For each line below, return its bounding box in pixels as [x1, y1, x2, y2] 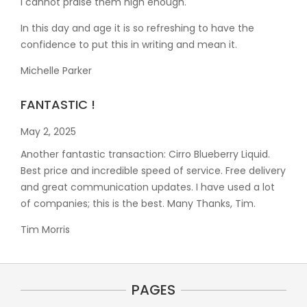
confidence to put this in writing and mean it [21, 37, 235, 51]
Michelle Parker [21, 63, 92, 77]
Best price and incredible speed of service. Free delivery [21, 163, 286, 177]
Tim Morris [21, 222, 70, 236]
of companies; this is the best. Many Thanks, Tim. [21, 196, 256, 210]
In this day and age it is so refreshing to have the [21, 21, 254, 35]
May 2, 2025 [21, 124, 76, 138]
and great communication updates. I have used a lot [21, 180, 275, 194]
